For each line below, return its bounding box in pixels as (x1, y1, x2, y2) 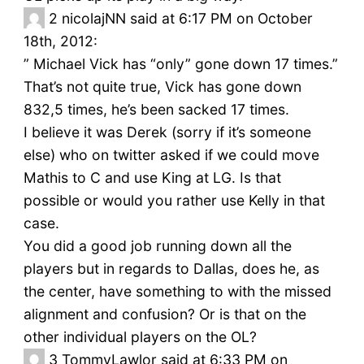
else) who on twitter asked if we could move (23, 146, 319, 164)
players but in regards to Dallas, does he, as (23, 260, 319, 278)
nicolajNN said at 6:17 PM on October (61, 10, 313, 28)
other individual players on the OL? (23, 328, 257, 346)
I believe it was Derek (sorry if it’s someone (23, 123, 311, 141)
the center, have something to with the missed (23, 283, 331, 301)
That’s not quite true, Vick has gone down (23, 78, 301, 96)
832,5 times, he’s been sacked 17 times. (23, 101, 289, 119)
